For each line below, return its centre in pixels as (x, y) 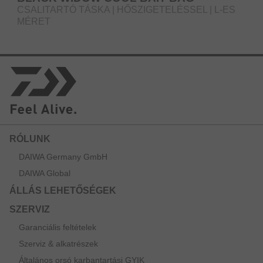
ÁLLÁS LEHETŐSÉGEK (63, 191)
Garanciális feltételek (58, 227)
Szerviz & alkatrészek (58, 244)
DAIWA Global (45, 173)
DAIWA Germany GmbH (63, 157)
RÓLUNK (30, 139)
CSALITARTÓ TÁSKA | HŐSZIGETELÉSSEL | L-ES (126, 9)
